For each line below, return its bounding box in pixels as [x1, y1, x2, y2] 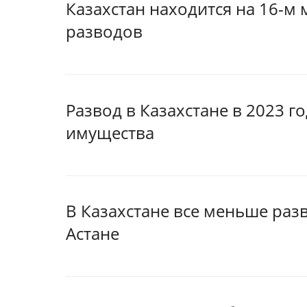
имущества [66, 121, 154, 144]
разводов [66, 20, 143, 43]
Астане [66, 222, 119, 245]
